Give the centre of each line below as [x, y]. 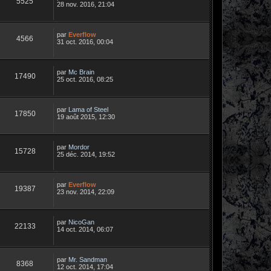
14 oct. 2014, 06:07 [85, 229]
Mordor [79, 147]
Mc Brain [81, 72]
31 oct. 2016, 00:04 [85, 41]
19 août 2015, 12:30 [86, 116]
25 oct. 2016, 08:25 [85, 79]
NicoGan [81, 222]
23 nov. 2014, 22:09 [86, 191]
